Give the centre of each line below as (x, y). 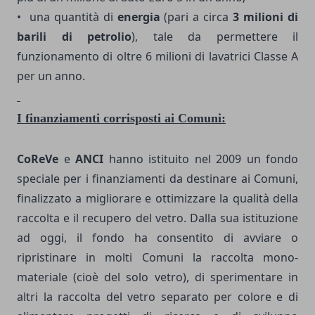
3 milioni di (266, 17)
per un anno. (51, 76)
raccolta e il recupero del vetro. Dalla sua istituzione (157, 218)
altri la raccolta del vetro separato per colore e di (157, 296)
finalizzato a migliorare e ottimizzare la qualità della (157, 198)
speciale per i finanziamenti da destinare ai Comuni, (157, 178)
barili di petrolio (74, 36)
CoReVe (38, 159)
